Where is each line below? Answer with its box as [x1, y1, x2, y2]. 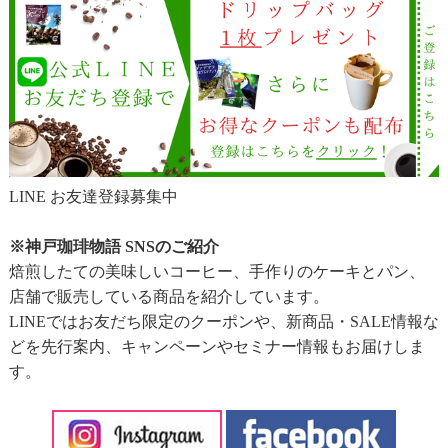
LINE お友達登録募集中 [8, 187, 178, 205]
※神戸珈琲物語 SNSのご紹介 [8, 237, 219, 255]
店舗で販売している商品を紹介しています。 [8, 287, 329, 305]
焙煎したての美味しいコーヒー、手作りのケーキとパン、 [8, 262, 425, 280]
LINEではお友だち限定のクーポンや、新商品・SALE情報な [8, 312, 439, 330]
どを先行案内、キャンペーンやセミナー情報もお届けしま [8, 337, 425, 355]
